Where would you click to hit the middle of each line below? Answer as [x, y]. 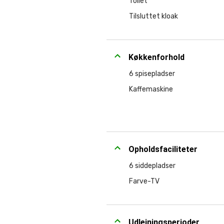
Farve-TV [144, 181]
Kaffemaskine [151, 89]
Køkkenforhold [156, 57]
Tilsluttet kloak [153, 16]
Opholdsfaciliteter [163, 149]
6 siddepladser [152, 166]
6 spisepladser [152, 74]
